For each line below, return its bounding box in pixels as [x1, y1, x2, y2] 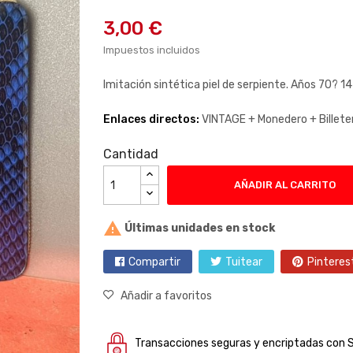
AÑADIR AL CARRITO [234, 179, 336, 191]
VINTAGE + [201, 113, 258, 126]
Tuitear [225, 255, 262, 269]
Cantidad [102, 147, 158, 162]
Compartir [128, 255, 180, 269]
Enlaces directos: [102, 113, 202, 126]
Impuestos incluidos [102, 44, 200, 56]
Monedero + [257, 113, 319, 126]
